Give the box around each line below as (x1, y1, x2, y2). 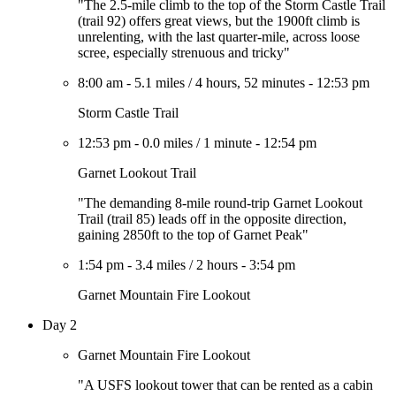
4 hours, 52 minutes (195, 75, 305, 90)
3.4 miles (135, 257, 186, 272)
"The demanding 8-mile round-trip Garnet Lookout (78, 195, 362, 210)
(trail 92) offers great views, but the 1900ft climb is (78, 13, 360, 28)
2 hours (196, 257, 238, 272)
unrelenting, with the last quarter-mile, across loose (78, 29, 360, 44)
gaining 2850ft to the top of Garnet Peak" (78, 227, 308, 242)
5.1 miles (134, 75, 185, 90)
